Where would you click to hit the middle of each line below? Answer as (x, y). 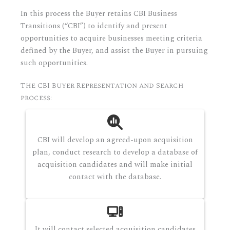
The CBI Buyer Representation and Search (102, 86)
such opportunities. (54, 63)
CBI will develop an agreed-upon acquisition (115, 140)
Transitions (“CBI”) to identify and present (94, 26)
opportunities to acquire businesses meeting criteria (111, 39)
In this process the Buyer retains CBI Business (99, 14)
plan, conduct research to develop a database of (115, 152)
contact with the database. (115, 177)
